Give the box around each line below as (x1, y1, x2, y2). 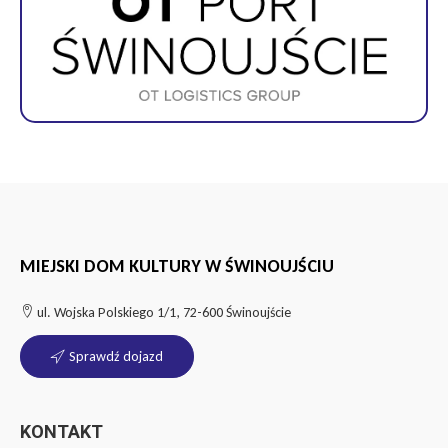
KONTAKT (20, 421, 103, 443)
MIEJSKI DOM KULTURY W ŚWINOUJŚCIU (20, 255, 334, 278)
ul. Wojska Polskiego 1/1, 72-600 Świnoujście (34, 304, 291, 322)
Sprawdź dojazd (69, 348, 164, 366)
